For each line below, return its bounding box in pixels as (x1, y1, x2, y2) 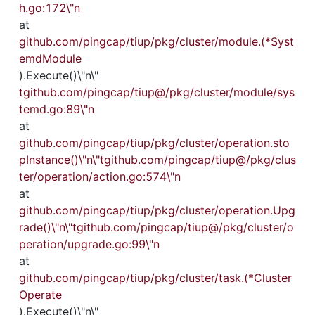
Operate (19, 288, 62, 302)
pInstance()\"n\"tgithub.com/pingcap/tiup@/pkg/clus (19, 153, 296, 167)
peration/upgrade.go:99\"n (19, 237, 160, 251)
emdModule (19, 51, 82, 65)
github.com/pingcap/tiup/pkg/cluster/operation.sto (19, 136, 290, 150)
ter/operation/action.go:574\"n (19, 169, 181, 184)
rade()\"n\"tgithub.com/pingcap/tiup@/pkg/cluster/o (19, 220, 294, 234)
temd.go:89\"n (19, 102, 94, 116)
